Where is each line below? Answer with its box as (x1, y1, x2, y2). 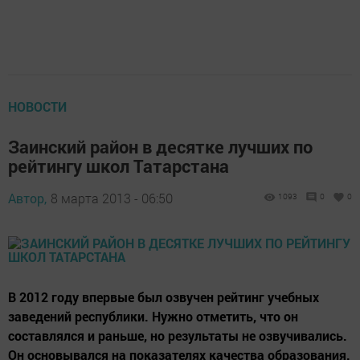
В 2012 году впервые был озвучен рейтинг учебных (8, 288, 319, 306)
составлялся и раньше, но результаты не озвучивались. (8, 327, 347, 345)
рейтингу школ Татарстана (8, 154, 229, 178)
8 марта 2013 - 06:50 (51, 190, 173, 207)
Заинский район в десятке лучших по (8, 135, 313, 159)
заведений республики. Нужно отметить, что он (8, 308, 298, 325)
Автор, (8, 190, 47, 207)
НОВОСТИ (8, 98, 67, 116)
